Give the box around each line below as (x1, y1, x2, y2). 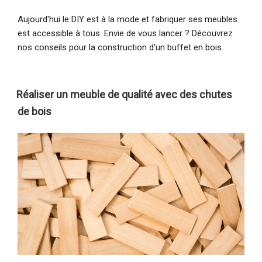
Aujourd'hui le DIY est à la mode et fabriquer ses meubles (18, 13, 237, 25)
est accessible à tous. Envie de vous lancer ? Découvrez (18, 27, 233, 39)
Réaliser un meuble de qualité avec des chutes (16, 88, 232, 101)
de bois (18, 105, 51, 118)
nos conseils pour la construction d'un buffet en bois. (18, 42, 223, 53)
